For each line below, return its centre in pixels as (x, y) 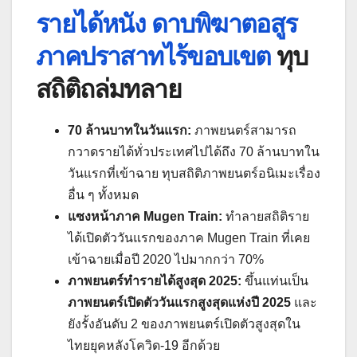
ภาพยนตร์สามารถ (244, 130)
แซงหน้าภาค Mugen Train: (145, 216)
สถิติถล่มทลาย (108, 88)
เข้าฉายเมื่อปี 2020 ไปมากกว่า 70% (166, 259)
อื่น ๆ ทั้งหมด (103, 194)
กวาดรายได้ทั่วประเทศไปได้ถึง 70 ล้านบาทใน (194, 151)
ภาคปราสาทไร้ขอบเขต (153, 56)
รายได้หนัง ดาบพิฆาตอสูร (167, 23)
